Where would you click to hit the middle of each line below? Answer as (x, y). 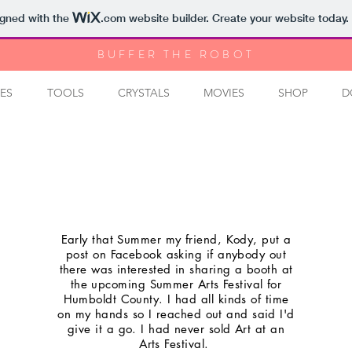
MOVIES (224, 93)
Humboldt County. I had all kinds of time (176, 299)
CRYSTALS (144, 93)
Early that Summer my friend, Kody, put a (176, 239)
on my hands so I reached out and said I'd (176, 314)
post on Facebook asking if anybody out (176, 254)
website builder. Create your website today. (237, 18)
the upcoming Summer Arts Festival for (176, 284)
